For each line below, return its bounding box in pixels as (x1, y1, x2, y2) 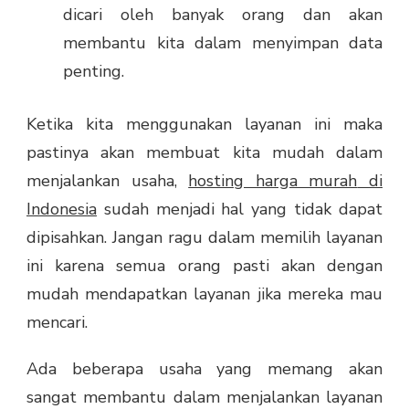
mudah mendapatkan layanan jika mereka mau (26, 283, 383, 306)
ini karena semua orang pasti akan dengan (26, 255, 383, 278)
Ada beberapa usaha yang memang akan (26, 358, 383, 381)
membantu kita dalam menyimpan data (63, 32, 383, 55)
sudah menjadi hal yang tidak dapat (97, 198, 383, 221)
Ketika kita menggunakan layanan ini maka (26, 113, 383, 136)
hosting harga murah (188, 170, 358, 193)
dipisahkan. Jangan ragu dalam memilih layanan (26, 226, 383, 249)
